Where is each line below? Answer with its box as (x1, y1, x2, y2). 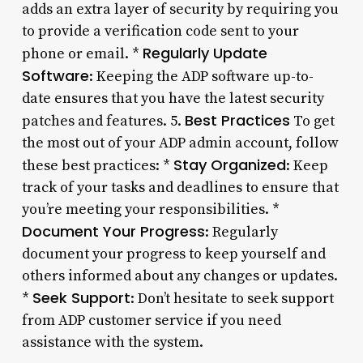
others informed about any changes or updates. (21, 266, 338, 285)
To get (289, 111, 335, 130)
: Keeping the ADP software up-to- (88, 66, 314, 86)
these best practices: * (21, 156, 173, 175)
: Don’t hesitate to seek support (130, 288, 334, 308)
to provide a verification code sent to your (21, 21, 299, 41)
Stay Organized (173, 154, 286, 175)
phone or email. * (21, 44, 143, 63)
